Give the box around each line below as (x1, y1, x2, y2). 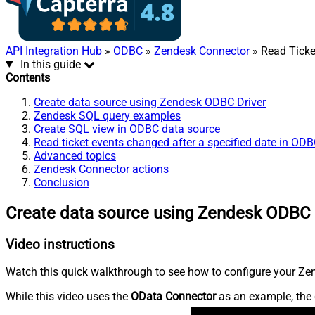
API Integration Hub (6, 44, 105, 58)
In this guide (20, 57, 81, 71)
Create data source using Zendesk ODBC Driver (34, 95, 266, 109)
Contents (6, 70, 50, 84)
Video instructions (6, 236, 115, 252)
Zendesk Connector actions (34, 162, 169, 176)
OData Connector (131, 290, 216, 304)
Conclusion (34, 175, 89, 189)
